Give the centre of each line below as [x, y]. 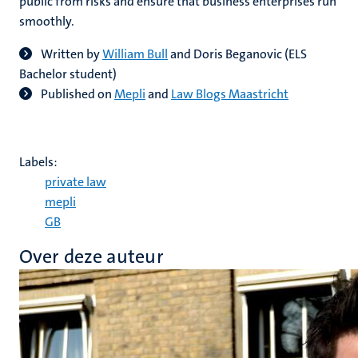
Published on [78, 94]
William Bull [135, 54]
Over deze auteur [91, 257]
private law [76, 182]
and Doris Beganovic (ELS [237, 54]
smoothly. [47, 21]
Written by [72, 54]
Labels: [38, 162]
